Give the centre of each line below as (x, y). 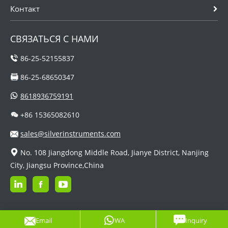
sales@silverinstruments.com (70, 134)
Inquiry (196, 220)
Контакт (25, 9)
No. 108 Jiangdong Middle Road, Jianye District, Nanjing (113, 153)
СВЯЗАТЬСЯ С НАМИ (54, 39)
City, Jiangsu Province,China (57, 165)
